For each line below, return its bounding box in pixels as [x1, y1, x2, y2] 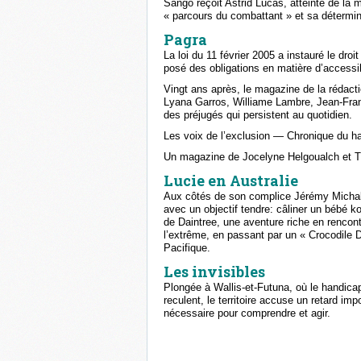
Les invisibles [164, 262, 265, 282]
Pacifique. [164, 242, 210, 255]
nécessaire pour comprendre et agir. [164, 307, 330, 320]
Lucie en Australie [164, 171, 298, 191]
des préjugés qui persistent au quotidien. [164, 109, 352, 122]
